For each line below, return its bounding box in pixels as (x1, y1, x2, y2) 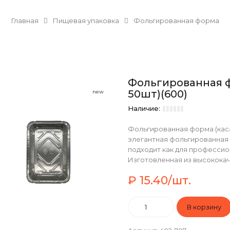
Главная (11, 16, 39, 25)
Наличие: (128, 104, 161, 112)
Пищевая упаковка (52, 16, 119, 25)
